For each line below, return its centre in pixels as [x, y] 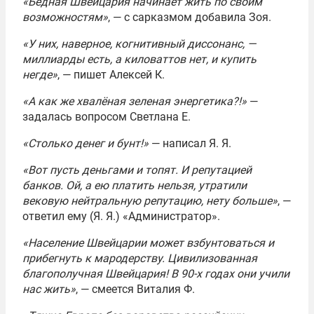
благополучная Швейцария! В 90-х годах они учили [156, 273]
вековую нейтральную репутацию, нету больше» [150, 200]
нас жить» [49, 289]
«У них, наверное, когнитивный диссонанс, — [139, 43]
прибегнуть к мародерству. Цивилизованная [140, 258]
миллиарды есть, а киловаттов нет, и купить [139, 59]
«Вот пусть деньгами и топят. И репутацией [137, 170]
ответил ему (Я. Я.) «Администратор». [121, 216]
